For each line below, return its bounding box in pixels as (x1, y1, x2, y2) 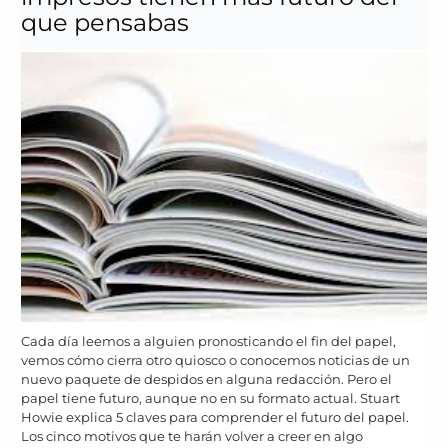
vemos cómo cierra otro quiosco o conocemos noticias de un (21, 351, 410, 368)
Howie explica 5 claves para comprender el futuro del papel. (21, 408, 409, 425)
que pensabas (21, 7, 189, 37)
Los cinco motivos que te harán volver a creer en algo (21, 427, 363, 444)
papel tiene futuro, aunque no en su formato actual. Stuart (21, 389, 400, 406)
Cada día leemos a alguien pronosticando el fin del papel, (21, 332, 396, 349)
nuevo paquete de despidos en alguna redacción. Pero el (21, 370, 392, 387)
